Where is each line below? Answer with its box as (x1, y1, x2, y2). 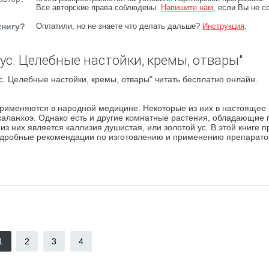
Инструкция (202, 22, 245, 31)
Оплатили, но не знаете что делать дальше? (36, 22, 203, 31)
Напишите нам (161, 3, 214, 12)
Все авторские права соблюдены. (36, 3, 162, 12)
